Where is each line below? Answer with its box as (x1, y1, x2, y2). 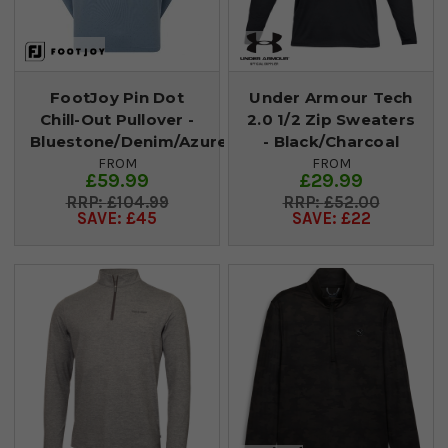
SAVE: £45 (77, 208, 157, 228)
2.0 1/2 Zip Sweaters (247, 109, 415, 129)
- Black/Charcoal (263, 131, 399, 151)
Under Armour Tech (249, 87, 413, 107)
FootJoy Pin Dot (50, 87, 184, 107)
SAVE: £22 (291, 208, 371, 228)
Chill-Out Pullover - (40, 109, 194, 129)
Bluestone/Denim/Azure (30, 131, 228, 151)
